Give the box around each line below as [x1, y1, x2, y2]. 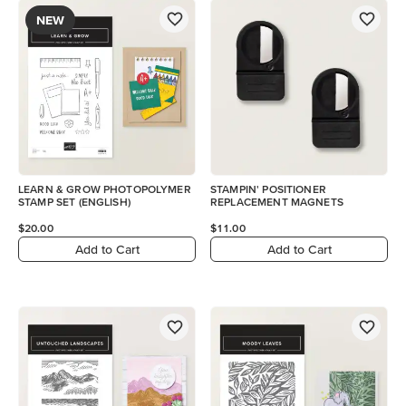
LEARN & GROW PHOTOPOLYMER [18, 183, 191, 195]
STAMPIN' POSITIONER [210, 183, 326, 195]
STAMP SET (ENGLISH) [18, 196, 130, 208]
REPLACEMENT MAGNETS [210, 196, 343, 208]
